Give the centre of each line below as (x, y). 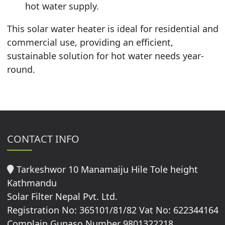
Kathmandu (32, 183)
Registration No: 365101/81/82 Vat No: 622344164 (113, 210)
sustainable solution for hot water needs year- (105, 55)
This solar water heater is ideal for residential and (113, 28)
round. (21, 69)
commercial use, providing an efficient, (90, 42)
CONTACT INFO (43, 139)
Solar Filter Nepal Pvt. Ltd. (62, 196)
